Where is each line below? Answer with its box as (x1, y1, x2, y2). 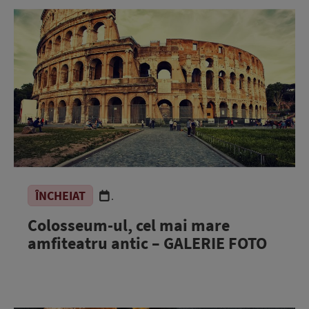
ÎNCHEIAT (35, 187, 86, 203)
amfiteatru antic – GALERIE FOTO (28, 232, 267, 254)
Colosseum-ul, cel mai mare (28, 214, 230, 236)
